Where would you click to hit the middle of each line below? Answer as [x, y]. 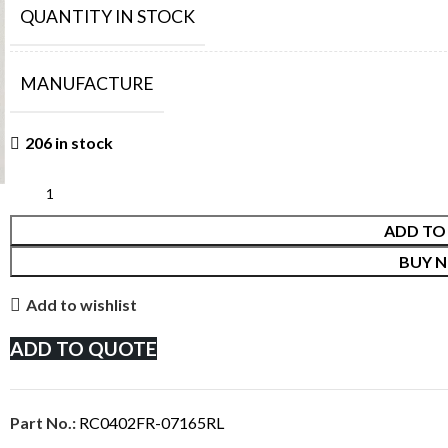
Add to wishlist [82, 304]
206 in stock [69, 142]
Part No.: [44, 422]
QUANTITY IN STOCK [107, 16]
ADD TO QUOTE [83, 348]
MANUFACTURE [87, 83]
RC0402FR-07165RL [151, 422]
